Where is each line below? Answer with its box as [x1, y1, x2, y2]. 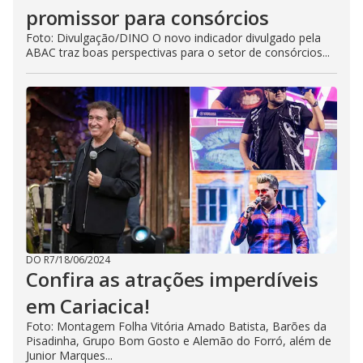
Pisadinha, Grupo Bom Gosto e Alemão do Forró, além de [26, 333, 331, 348]
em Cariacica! [26, 293, 150, 319]
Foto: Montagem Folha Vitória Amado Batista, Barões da [26, 318, 327, 334]
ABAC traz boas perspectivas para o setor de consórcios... [26, 45, 330, 60]
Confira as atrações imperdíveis [26, 266, 318, 293]
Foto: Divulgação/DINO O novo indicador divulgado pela [26, 30, 321, 45]
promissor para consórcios [26, 4, 269, 31]
